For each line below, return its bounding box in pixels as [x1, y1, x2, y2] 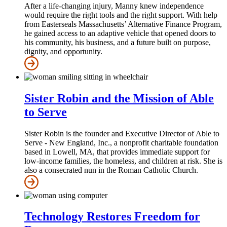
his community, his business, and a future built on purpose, [24, 37, 211, 47]
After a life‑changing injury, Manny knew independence [24, 1, 204, 10]
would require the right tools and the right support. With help [24, 10, 217, 19]
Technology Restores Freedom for [24, 210, 200, 223]
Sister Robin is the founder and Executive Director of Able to [24, 129, 219, 138]
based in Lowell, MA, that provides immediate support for [24, 147, 210, 156]
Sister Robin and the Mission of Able [24, 91, 214, 105]
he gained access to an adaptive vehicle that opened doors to [24, 28, 216, 37]
